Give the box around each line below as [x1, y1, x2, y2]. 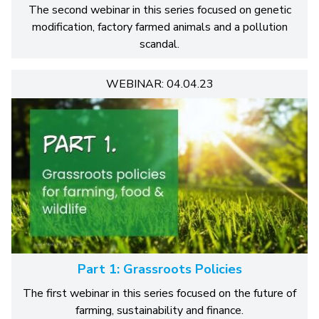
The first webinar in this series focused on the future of [23, 286, 296, 302]
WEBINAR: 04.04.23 [105, 75, 214, 92]
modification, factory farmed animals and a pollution [31, 19, 288, 35]
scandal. [140, 36, 179, 52]
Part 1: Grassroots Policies [77, 261, 242, 278]
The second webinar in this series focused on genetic [28, 1, 291, 18]
